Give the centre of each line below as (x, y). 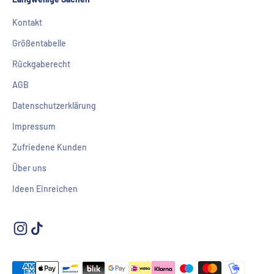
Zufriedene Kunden (50, 147)
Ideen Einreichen (45, 188)
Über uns (29, 168)
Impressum (34, 126)
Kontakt (27, 22)
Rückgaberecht (41, 64)
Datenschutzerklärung (54, 105)
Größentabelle (39, 43)
